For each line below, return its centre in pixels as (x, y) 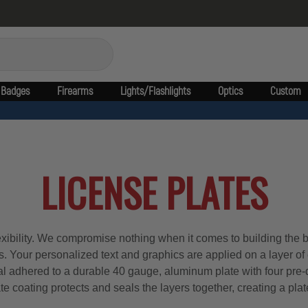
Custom (285, 91)
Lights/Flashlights (155, 91)
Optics (230, 91)
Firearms (75, 91)
